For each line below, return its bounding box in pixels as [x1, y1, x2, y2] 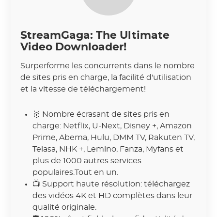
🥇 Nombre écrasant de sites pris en [32, 110, 170, 118]
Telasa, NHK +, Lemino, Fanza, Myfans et [32, 145, 184, 153]
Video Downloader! [20, 41, 127, 52]
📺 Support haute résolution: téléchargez [32, 180, 190, 188]
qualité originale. [32, 203, 97, 211]
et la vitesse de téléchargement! [20, 85, 146, 93]
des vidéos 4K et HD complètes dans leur [32, 191, 193, 200]
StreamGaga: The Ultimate [20, 30, 170, 41]
